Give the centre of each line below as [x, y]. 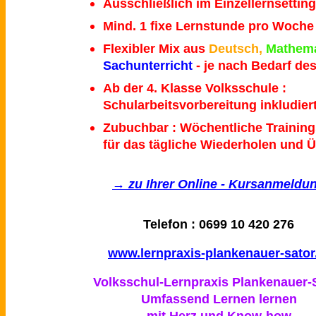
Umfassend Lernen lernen [219, 299]
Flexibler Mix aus [154, 49]
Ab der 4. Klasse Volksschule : [194, 88]
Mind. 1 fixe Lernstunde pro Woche [208, 26]
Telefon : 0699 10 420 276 [219, 224]
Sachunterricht [147, 66]
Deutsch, [235, 49]
